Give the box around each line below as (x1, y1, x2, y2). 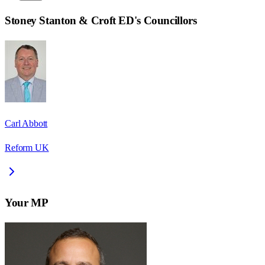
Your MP (5, 196, 49, 209)
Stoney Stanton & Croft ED (5, 14, 134, 27)
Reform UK (5, 143, 49, 153)
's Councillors (134, 14, 197, 27)
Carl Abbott (5, 118, 48, 129)
